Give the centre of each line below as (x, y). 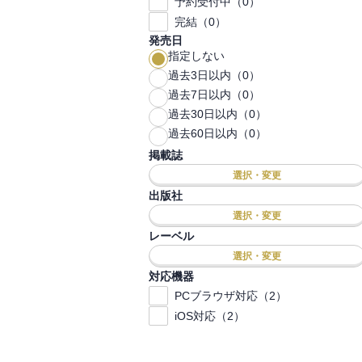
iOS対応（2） (210, 316)
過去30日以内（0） (217, 114)
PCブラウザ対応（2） (231, 296)
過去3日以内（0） (214, 75)
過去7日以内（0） (214, 95)
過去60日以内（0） (217, 133)
